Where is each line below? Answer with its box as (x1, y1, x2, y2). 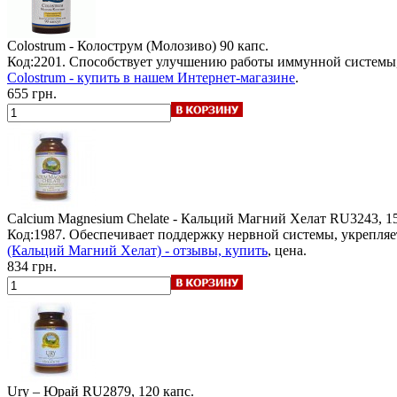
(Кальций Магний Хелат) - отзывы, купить (7, 242, 268, 258)
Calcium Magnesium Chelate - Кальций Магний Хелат (7, 210, 326, 226)
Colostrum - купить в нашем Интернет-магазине (7, 69, 295, 85)
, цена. (268, 242, 307, 258)
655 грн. (7, 85, 57, 101)
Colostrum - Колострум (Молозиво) (7, 37, 216, 53)
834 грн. (7, 258, 57, 274)
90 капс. (220, 37, 269, 53)
